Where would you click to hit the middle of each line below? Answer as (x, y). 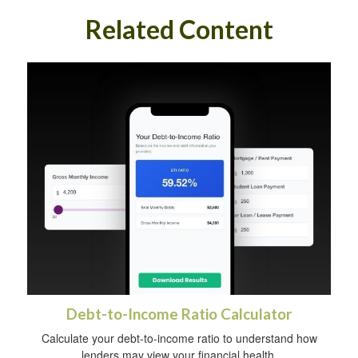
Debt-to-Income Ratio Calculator (179, 314)
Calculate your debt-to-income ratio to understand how (179, 338)
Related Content (179, 30)
